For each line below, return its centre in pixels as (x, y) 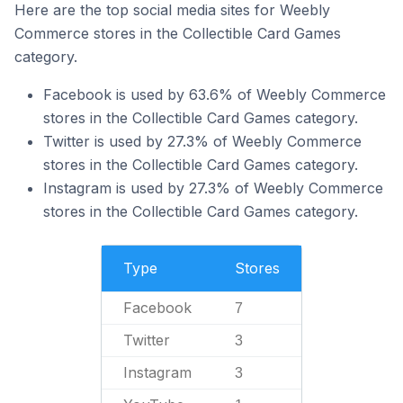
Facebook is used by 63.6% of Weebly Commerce (215, 94)
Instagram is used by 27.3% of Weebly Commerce (213, 188)
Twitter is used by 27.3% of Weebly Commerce (202, 141)
